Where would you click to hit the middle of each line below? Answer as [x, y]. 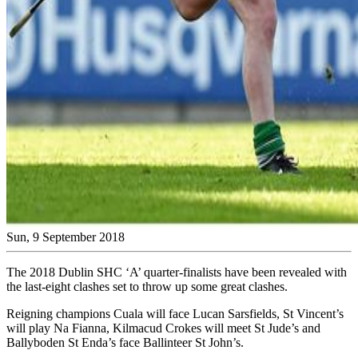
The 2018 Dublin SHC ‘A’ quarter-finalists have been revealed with [177, 272]
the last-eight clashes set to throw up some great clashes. [147, 286]
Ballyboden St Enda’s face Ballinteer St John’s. [125, 342]
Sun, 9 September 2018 [66, 237]
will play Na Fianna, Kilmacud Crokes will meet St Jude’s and [163, 328]
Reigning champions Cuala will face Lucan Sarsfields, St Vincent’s [175, 313]
